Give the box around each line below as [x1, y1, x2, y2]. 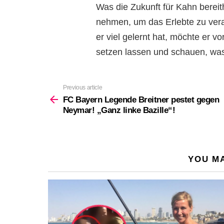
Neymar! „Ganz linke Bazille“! [63, 105, 175, 115]
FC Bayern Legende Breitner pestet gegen [63, 94, 219, 104]
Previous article [63, 83, 102, 91]
